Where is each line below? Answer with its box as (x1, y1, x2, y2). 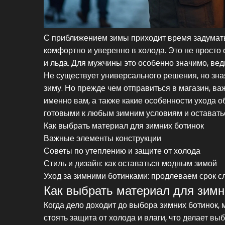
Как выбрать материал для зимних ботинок (44, 120, 204, 132)
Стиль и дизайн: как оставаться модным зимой (44, 157, 217, 169)
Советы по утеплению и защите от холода (44, 145, 200, 157)
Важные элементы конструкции (44, 132, 161, 144)
